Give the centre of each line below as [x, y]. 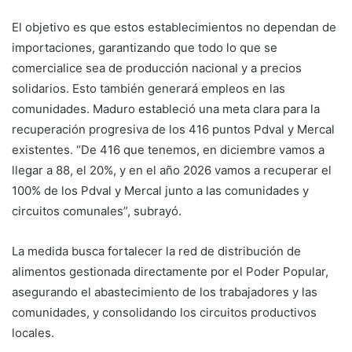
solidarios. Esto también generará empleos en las [148, 88]
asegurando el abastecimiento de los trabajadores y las [165, 291]
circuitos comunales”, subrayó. [97, 211]
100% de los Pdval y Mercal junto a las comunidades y [160, 190]
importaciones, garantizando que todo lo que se [145, 47]
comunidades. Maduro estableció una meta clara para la [166, 108]
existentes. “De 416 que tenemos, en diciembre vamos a [168, 149]
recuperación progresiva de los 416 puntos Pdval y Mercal [173, 129]
